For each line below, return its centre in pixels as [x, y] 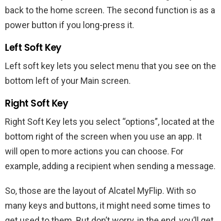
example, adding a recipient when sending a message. [110, 166]
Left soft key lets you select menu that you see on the [110, 66]
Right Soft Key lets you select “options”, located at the [110, 121]
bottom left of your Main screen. [68, 80]
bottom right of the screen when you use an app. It [103, 136]
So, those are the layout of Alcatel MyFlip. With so [100, 190]
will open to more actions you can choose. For [94, 151]
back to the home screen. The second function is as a [110, 10]
